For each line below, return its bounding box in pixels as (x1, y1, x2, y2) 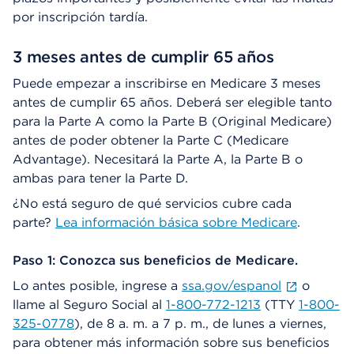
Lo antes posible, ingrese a (13, 277, 182, 293)
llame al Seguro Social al (13, 296, 166, 312)
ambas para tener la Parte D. (13, 170, 188, 186)
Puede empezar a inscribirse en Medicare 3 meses (13, 75, 321, 91)
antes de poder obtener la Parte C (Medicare (13, 132, 288, 148)
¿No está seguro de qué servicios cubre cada (13, 195, 292, 211)
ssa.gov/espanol (182, 277, 281, 293)
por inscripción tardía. (13, 9, 148, 24)
